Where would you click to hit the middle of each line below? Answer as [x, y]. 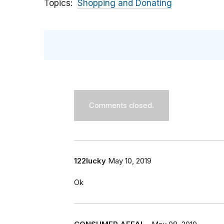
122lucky [90, 161]
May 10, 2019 [130, 161]
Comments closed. [121, 106]
